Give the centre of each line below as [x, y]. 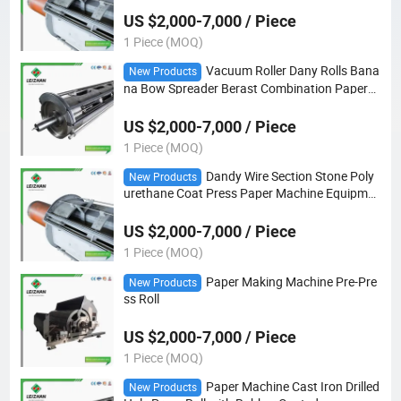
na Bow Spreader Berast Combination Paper [245, 88]
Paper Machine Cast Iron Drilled [292, 387]
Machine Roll [158, 102]
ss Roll [141, 299]
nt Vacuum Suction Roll [188, 208]
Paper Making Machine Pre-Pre [291, 282]
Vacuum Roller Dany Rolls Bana [292, 71]
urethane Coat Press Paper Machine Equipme [248, 194]
